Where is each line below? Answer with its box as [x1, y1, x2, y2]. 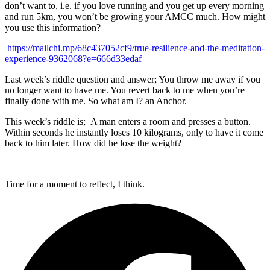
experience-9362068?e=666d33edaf [5, 54, 142, 64]
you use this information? [5, 22, 101, 33]
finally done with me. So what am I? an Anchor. [5, 96, 187, 107]
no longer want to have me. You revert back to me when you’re [5, 85, 245, 96]
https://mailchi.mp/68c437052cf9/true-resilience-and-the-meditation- [7, 43, 265, 54]
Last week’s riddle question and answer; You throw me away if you [5, 74, 260, 85]
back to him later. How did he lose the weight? [5, 138, 181, 149]
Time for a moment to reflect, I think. [5, 179, 145, 190]
